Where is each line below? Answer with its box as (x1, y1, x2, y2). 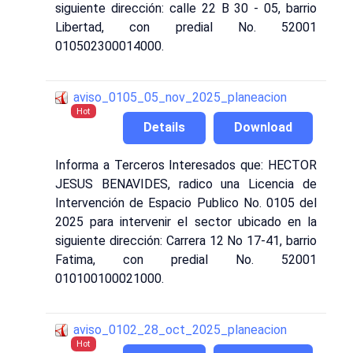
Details (143, 120, 185, 135)
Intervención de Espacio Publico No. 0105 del (55, 195, 317, 211)
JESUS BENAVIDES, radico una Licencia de (55, 176, 317, 192)
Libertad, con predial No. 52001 (55, 19, 317, 35)
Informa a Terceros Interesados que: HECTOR (55, 158, 317, 173)
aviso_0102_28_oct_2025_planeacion (73, 321, 287, 337)
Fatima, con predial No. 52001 (55, 252, 317, 268)
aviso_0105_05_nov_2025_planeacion (73, 89, 287, 105)
